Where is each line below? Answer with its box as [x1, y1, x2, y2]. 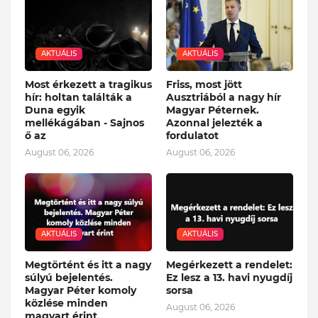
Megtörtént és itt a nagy [25, 258, 151, 271]
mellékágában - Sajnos [25, 116, 144, 129]
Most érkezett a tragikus [25, 77, 152, 91]
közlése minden [25, 296, 108, 309]
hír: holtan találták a [25, 90, 132, 104]
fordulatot [166, 128, 219, 142]
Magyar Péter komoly [25, 283, 136, 297]
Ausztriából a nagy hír [166, 90, 281, 104]
